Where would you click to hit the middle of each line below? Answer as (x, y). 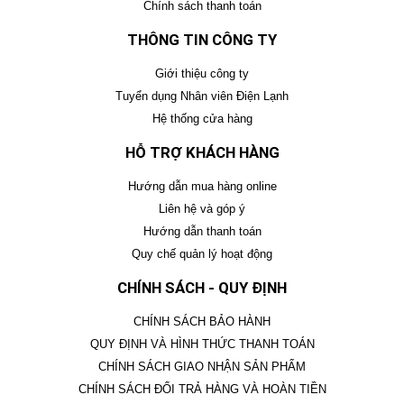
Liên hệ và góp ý (202, 208)
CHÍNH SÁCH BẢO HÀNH (202, 321)
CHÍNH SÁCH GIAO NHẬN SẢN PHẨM (202, 366)
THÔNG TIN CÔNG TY (202, 39)
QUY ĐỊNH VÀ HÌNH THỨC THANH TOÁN (202, 344)
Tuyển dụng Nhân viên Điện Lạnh (202, 96)
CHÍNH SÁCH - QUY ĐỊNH (202, 287)
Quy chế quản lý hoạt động (202, 253)
